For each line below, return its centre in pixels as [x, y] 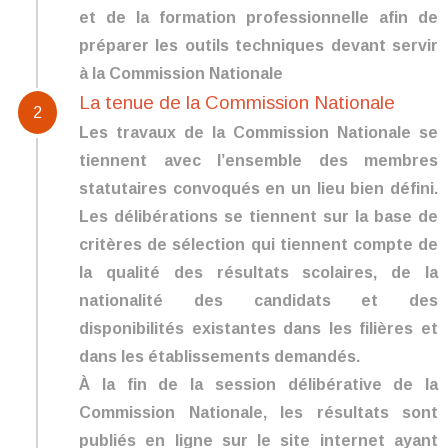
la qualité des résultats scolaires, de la [258, 273]
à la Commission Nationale [181, 73]
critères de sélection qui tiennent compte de [258, 245]
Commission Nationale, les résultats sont [258, 413]
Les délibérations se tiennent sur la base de [258, 217]
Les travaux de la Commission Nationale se [258, 133]
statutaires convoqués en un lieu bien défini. [258, 189]
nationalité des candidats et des [258, 301]
